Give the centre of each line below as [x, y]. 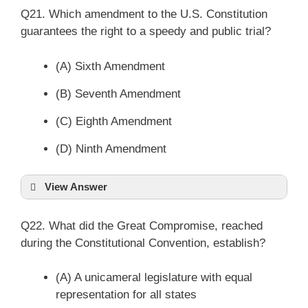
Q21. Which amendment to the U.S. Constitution [144, 14]
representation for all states [126, 295]
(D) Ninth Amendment [111, 148]
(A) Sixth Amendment [110, 66]
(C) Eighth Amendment [114, 121]
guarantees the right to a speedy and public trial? [146, 31]
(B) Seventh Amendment [118, 93]
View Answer [76, 187]
